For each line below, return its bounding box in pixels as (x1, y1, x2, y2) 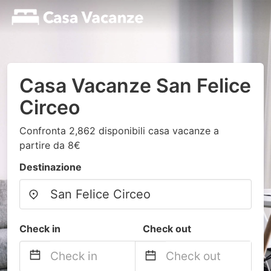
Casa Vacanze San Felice (19, 74, 251, 97)
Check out (143, 223, 191, 235)
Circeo (19, 96, 80, 119)
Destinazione (19, 161, 82, 173)
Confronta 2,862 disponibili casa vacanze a (19, 125, 219, 137)
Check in (19, 223, 60, 235)
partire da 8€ (19, 139, 80, 151)
